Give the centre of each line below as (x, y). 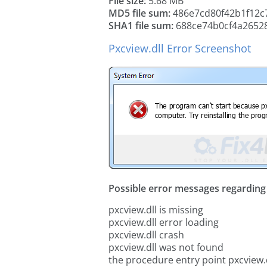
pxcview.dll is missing (156, 210)
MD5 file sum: (139, 13)
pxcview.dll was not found (166, 247)
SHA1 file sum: (141, 26)
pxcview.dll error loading (164, 222)
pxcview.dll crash (146, 235)
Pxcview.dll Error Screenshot (180, 48)
